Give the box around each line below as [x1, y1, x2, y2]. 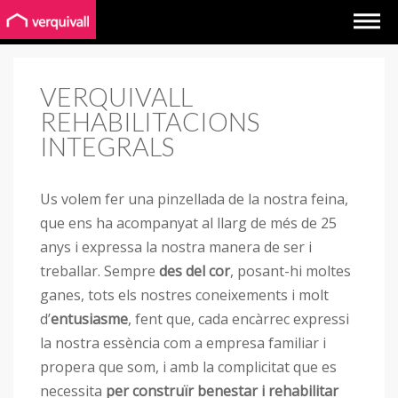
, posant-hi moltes [230, 260, 351, 281]
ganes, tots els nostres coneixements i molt [40, 284, 329, 305]
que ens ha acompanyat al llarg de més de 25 [40, 212, 337, 233]
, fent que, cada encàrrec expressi [128, 308, 349, 329]
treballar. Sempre [40, 260, 159, 281]
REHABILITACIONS [40, 107, 259, 137]
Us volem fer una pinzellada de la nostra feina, [40, 188, 348, 209]
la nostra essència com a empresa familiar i [40, 332, 326, 353]
